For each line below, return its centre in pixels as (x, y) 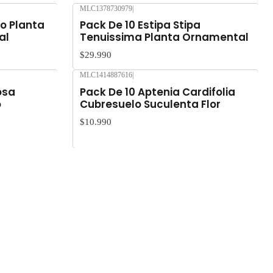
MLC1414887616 (106, 75)
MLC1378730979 (106, 9)
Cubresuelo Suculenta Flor (150, 104)
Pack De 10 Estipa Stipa (140, 25)
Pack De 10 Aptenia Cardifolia (158, 92)
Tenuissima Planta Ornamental (164, 37)
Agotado (98, 84)
